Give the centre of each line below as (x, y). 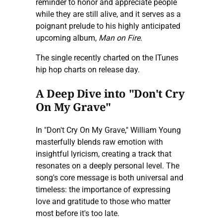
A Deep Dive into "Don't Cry (110, 93)
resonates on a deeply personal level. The (108, 166)
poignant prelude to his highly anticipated (108, 26)
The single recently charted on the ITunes (107, 57)
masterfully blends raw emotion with (99, 142)
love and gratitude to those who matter (103, 201)
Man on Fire (119, 38)
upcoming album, (67, 38)
